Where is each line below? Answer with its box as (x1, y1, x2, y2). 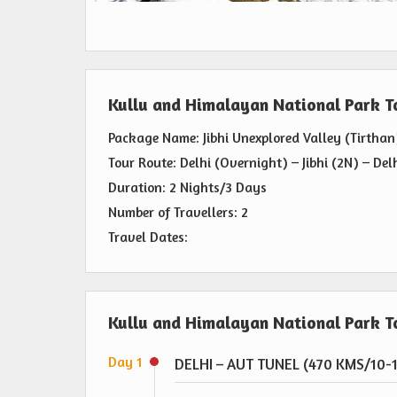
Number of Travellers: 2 (108, 204, 248, 222)
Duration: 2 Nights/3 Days (108, 179, 267, 197)
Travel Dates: (108, 229, 188, 246)
